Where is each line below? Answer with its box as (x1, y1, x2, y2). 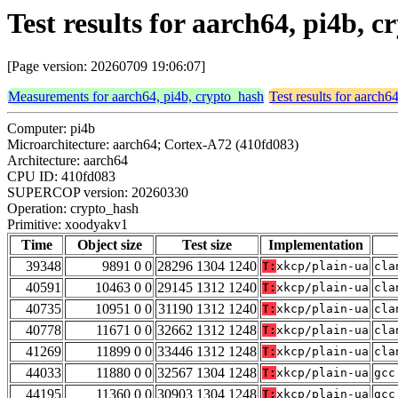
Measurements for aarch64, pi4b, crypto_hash (8, 89, 264, 105)
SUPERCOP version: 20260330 (7, 185, 188, 201)
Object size (76, 237, 142, 253)
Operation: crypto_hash (7, 201, 139, 217)
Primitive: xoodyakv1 (7, 217, 128, 233)
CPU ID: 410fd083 (7, 169, 115, 185)
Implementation (267, 237, 363, 253)
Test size (182, 237, 232, 253)
